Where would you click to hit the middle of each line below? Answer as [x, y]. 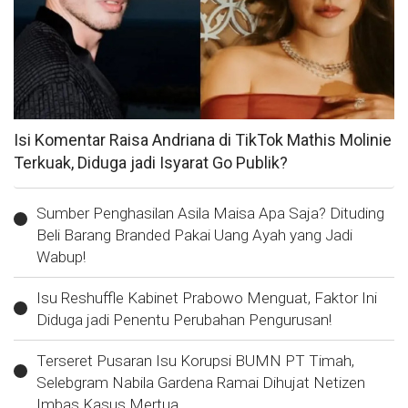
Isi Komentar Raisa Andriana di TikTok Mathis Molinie [203, 140]
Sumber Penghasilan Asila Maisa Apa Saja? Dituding [210, 214]
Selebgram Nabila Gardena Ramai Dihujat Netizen [201, 383]
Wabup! [61, 257]
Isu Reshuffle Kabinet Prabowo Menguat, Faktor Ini [207, 298]
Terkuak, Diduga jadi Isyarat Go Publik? [151, 163]
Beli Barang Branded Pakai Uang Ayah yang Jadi [194, 235]
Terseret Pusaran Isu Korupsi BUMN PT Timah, [195, 361]
